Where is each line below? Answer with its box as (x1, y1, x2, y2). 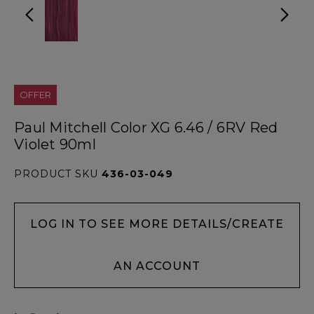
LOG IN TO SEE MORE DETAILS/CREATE (30, 217, 284, 231)
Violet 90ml (14, 135, 96, 153)
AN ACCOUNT (114, 259, 200, 273)
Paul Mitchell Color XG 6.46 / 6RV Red (14, 118, 278, 136)
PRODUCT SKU (14, 167, 102, 180)
